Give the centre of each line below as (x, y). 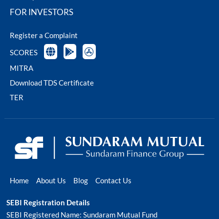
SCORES (24, 53)
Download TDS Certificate (52, 83)
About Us (51, 181)
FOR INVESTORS (42, 12)
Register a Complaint (44, 35)
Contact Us (113, 181)
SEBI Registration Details (48, 203)
